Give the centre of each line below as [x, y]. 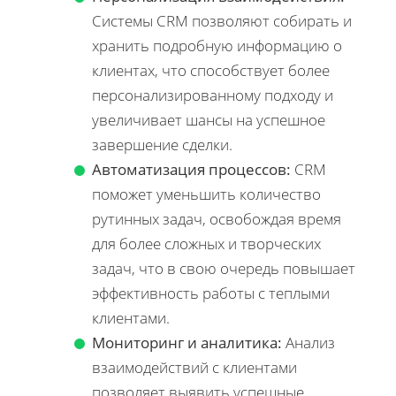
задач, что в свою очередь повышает [224, 268]
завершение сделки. [162, 144]
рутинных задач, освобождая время [217, 218]
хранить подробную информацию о [217, 45]
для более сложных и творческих [206, 243]
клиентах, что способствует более [211, 70]
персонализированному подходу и [213, 95]
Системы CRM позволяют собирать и [222, 20]
